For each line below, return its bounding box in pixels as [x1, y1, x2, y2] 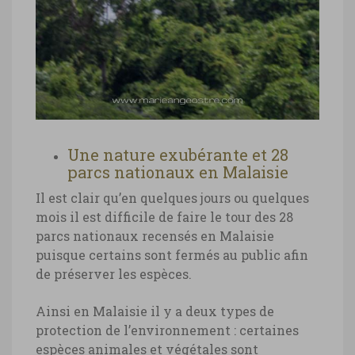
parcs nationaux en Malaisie [67, 162, 288, 183]
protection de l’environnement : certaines [36, 322, 299, 339]
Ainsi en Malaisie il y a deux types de [36, 303, 274, 320]
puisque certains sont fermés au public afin [36, 246, 308, 264]
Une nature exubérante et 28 [67, 144, 288, 166]
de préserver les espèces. [36, 265, 192, 283]
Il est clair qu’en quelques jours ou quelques [36, 189, 309, 207]
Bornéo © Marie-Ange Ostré [48, 74, 221, 91]
